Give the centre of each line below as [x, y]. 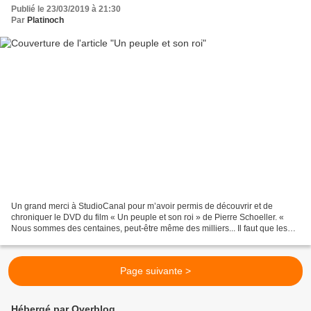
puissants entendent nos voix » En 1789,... [91, 239]
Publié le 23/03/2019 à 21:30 [66, 9]
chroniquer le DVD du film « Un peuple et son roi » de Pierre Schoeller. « [148, 217]
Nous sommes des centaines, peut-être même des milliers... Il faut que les [149, 228]
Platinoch [45, 20]
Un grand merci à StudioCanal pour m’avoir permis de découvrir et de [142, 206]
